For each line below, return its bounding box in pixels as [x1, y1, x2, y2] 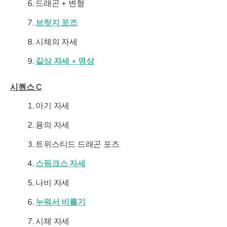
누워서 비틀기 [35, 197, 86, 207]
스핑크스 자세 [35, 158, 86, 168]
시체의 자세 [35, 37, 78, 47]
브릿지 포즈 [35, 18, 78, 28]
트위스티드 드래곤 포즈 [35, 139, 120, 149]
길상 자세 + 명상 [35, 56, 94, 66]
